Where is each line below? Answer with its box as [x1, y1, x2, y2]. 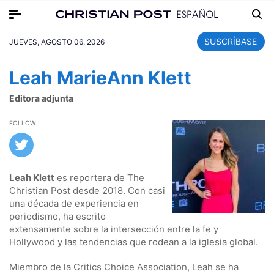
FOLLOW [9, 119, 35, 127]
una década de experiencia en [9, 197, 139, 209]
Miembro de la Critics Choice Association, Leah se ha [9, 261, 239, 273]
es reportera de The [54, 171, 144, 183]
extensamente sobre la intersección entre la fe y [9, 223, 218, 235]
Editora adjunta [9, 92, 73, 103]
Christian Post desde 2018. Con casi [9, 184, 165, 196]
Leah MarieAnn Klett [9, 66, 191, 89]
